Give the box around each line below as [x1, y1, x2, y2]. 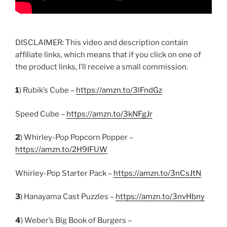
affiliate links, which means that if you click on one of [15, 50, 201, 59]
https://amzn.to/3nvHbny [116, 192, 205, 201]
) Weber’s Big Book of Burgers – [21, 215, 132, 225]
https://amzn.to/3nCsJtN [113, 168, 201, 178]
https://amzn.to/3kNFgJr [66, 109, 153, 119]
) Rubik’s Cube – [19, 86, 76, 95]
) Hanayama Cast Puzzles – [20, 192, 116, 201]
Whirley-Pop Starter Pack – [15, 168, 113, 178]
